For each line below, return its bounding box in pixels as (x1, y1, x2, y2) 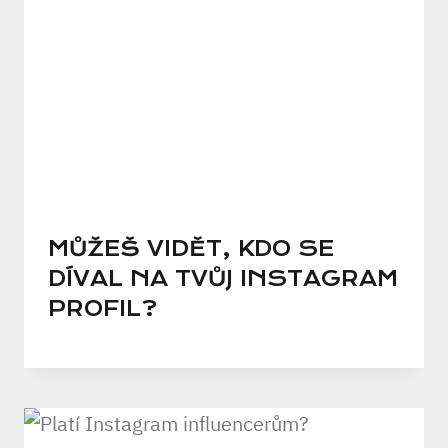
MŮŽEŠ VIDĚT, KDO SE (48, 236, 334, 263)
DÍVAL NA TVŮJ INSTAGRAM (48, 266, 398, 293)
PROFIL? (48, 296, 157, 323)
